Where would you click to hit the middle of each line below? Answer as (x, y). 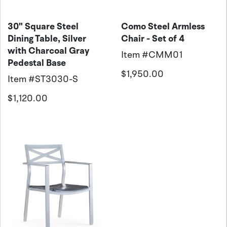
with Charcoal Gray (48, 50)
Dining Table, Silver (47, 38)
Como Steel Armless (163, 26)
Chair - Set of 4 (153, 38)
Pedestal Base (37, 63)
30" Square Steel (43, 26)
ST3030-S (56, 79)
